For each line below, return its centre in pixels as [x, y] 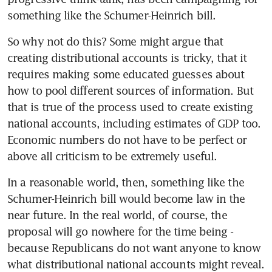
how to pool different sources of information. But [130, 90]
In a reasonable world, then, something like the [126, 182]
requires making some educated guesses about [126, 74]
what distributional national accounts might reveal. [136, 264]
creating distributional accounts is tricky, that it [127, 57]
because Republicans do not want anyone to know [134, 247]
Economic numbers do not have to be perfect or [127, 139]
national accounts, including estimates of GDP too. [134, 123]
